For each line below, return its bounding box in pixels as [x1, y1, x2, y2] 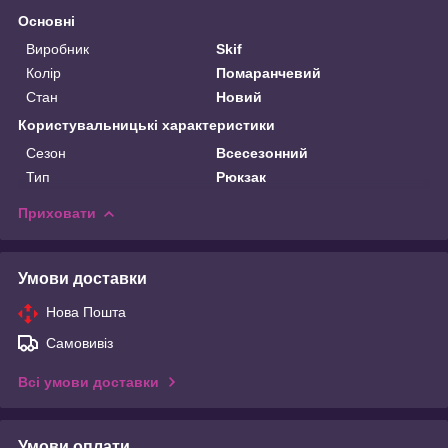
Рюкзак [216, 168, 267, 185]
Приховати [18, 204, 96, 221]
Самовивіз [46, 334, 113, 351]
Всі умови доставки [18, 373, 159, 390]
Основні [18, 12, 75, 29]
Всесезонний [216, 144, 309, 161]
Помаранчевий [216, 64, 322, 81]
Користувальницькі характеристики [18, 116, 275, 133]
